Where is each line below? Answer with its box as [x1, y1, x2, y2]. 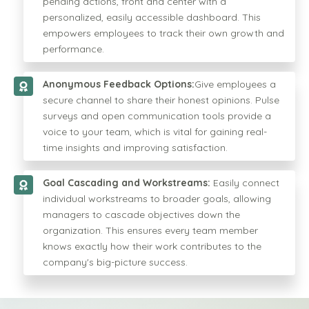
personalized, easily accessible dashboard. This [43, 11, 261, 24]
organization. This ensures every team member [43, 224, 258, 237]
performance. [43, 43, 104, 56]
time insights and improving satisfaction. [43, 141, 228, 154]
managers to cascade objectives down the [43, 208, 240, 221]
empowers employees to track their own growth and [43, 27, 284, 40]
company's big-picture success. [43, 256, 188, 269]
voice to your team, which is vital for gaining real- [43, 126, 267, 139]
